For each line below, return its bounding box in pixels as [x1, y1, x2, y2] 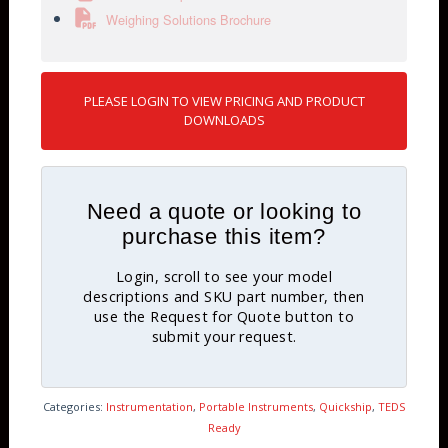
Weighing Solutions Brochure [106, 10, 272, 30]
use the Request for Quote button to [94, 307, 354, 327]
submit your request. [151, 327, 297, 347]
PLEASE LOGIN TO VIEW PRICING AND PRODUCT [83, 92, 365, 111]
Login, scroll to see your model [115, 267, 333, 287]
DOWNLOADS [183, 111, 265, 130]
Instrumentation [106, 399, 193, 415]
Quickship [319, 399, 372, 415]
